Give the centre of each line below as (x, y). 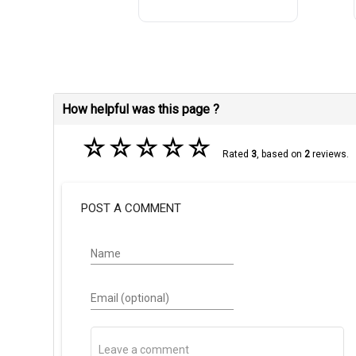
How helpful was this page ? (141, 110)
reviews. (329, 155)
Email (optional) (130, 298)
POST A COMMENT (132, 208)
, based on (280, 155)
